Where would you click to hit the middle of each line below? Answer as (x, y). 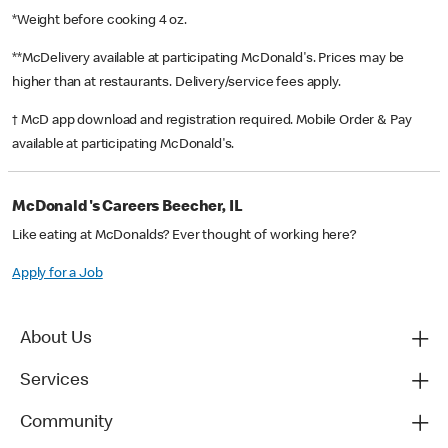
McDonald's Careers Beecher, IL (127, 208)
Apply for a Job (57, 274)
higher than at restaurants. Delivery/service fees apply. (178, 83)
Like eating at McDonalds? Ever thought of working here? (184, 236)
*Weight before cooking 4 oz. (101, 21)
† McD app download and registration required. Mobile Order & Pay (212, 121)
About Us (56, 339)
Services (54, 381)
